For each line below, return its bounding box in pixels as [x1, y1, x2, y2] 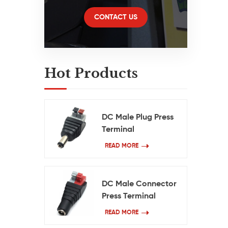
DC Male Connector [102, 180, 177, 188]
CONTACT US [94, 14, 137, 21]
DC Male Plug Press [102, 113, 174, 122]
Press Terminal [102, 192, 156, 201]
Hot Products [44, 65, 138, 81]
